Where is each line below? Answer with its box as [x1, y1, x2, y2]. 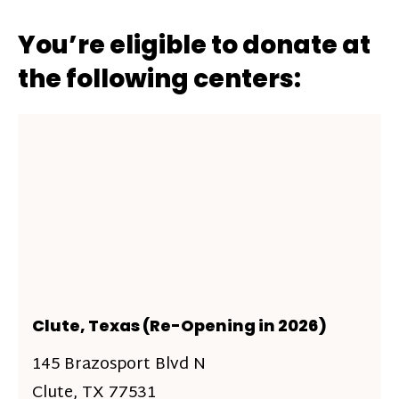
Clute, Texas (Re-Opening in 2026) [32, 314, 327, 337]
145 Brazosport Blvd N [32, 350, 206, 379]
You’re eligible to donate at [18, 28, 370, 62]
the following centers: [18, 61, 301, 96]
